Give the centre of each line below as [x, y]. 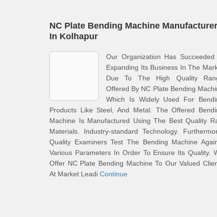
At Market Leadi [75, 174]
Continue [114, 174]
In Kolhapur [74, 36]
